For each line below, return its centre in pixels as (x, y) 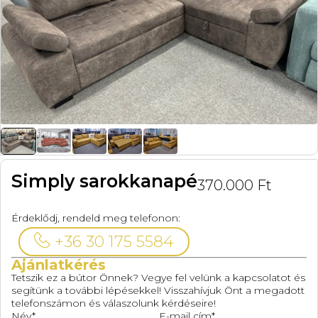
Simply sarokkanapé (104, 181)
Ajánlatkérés (59, 265)
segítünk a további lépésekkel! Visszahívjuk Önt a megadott (158, 291)
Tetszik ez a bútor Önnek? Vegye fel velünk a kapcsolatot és (158, 278)
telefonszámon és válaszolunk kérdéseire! (114, 303)
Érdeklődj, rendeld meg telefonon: (96, 218)
